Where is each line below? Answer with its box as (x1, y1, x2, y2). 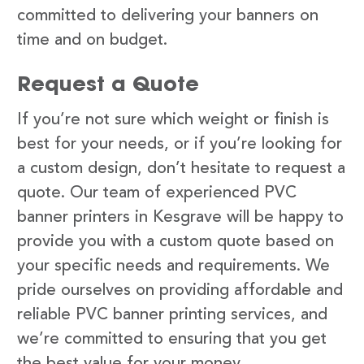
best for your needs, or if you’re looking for (17, 136, 342, 153)
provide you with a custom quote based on (17, 233, 334, 250)
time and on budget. (17, 32, 167, 49)
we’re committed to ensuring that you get (17, 331, 327, 348)
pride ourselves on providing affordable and (17, 282, 343, 299)
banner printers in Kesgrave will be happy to (17, 209, 344, 226)
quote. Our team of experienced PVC (17, 184, 297, 201)
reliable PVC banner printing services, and (17, 306, 327, 323)
